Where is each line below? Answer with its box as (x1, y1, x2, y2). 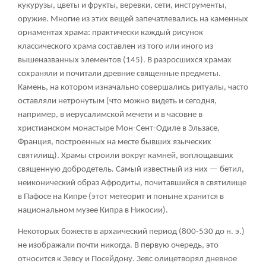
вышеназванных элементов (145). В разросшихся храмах (18, 55, 232, 65)
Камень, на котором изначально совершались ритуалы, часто (18, 83, 248, 92)
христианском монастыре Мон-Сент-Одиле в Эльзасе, (18, 123, 220, 133)
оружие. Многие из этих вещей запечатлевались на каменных (18, 14, 248, 24)
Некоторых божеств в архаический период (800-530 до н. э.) (18, 227, 245, 236)
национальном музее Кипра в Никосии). (18, 205, 168, 215)
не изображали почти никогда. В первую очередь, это (18, 240, 218, 250)
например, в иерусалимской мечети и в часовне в (18, 110, 202, 119)
